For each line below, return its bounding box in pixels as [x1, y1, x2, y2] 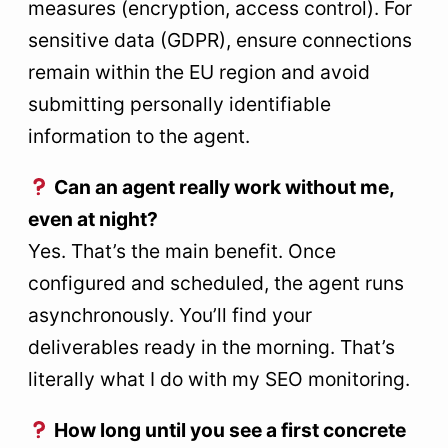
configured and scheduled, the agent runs [28, 270, 404, 295]
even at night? [28, 206, 158, 231]
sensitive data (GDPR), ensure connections [28, 27, 412, 52]
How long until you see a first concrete [49, 418, 406, 443]
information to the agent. [28, 123, 250, 148]
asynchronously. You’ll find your [28, 302, 312, 327]
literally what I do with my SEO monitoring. [28, 366, 410, 391]
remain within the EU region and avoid [28, 59, 370, 84]
